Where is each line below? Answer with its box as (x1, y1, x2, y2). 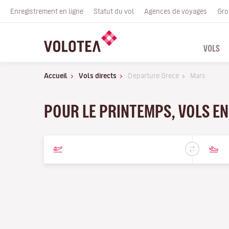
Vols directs (79, 72, 117, 79)
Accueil (44, 72, 67, 79)
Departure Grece (128, 72, 179, 79)
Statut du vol (94, 8, 134, 15)
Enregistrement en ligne (10, 8, 83, 15)
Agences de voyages (144, 8, 207, 15)
